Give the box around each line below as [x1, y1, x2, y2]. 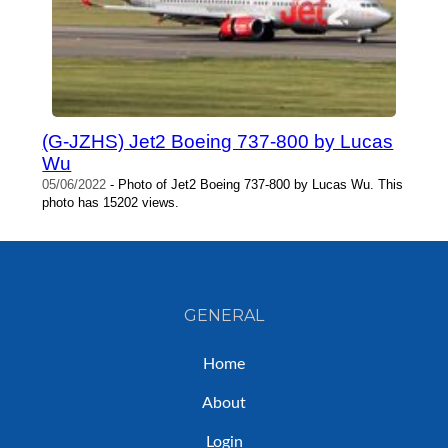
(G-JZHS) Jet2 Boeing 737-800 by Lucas [42, 131, 394, 153]
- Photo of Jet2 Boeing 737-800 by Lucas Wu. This [106, 177, 404, 193]
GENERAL [184, 306, 264, 326]
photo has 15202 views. [42, 195, 180, 211]
